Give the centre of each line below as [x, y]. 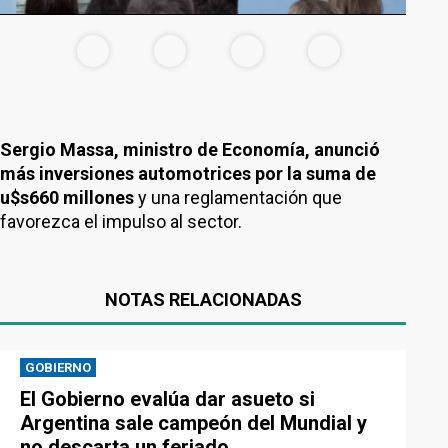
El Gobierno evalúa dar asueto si [167, 399]
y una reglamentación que [240, 197]
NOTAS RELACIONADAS [203, 299]
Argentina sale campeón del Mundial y [193, 423]
